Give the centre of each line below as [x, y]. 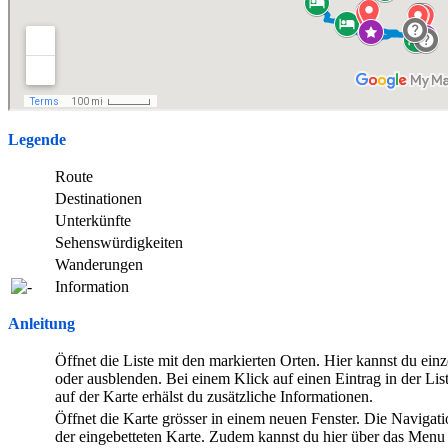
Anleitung [41, 323]
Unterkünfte [93, 220]
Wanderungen [99, 264]
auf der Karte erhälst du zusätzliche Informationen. [214, 396]
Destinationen [98, 198]
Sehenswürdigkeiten [119, 242]
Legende [37, 139]
